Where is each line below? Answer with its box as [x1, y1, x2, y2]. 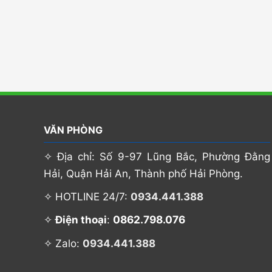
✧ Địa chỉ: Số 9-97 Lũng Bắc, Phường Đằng [44, 151, 271, 163]
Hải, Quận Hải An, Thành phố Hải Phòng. [44, 168, 243, 180]
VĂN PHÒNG [44, 124, 103, 136]
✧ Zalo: [44, 237, 83, 250]
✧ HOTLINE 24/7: [44, 191, 131, 203]
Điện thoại [55, 214, 107, 226]
